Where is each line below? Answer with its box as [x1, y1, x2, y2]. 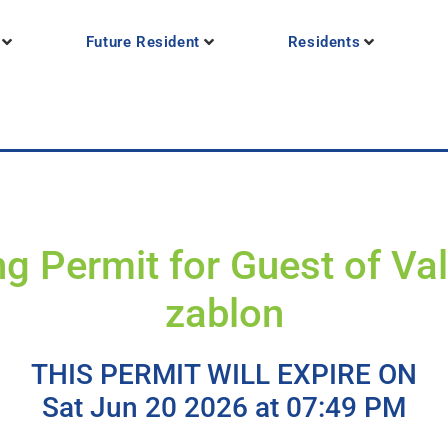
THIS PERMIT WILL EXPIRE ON [31, 358, 417, 392]
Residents [287, 33, 361, 52]
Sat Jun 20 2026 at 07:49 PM [42, 391, 406, 425]
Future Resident [85, 33, 200, 52]
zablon [164, 290, 284, 338]
